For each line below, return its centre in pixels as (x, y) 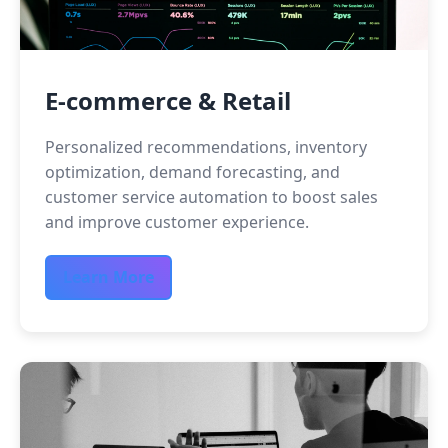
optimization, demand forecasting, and (192, 172)
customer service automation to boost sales (211, 197)
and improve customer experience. (177, 222)
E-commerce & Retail (168, 100)
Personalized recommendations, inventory (206, 147)
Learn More (108, 277)
